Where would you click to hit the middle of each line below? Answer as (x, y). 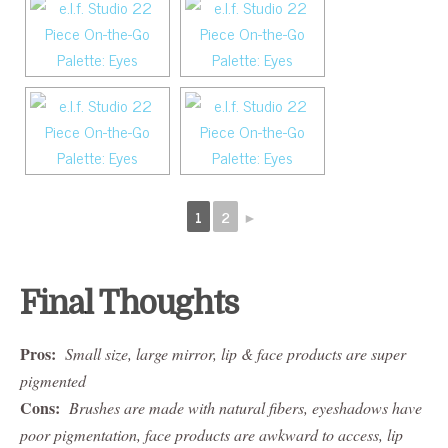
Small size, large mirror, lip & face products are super (235, 354)
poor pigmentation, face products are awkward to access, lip (211, 435)
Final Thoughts (129, 304)
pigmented (53, 381)
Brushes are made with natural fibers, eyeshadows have (245, 408)
